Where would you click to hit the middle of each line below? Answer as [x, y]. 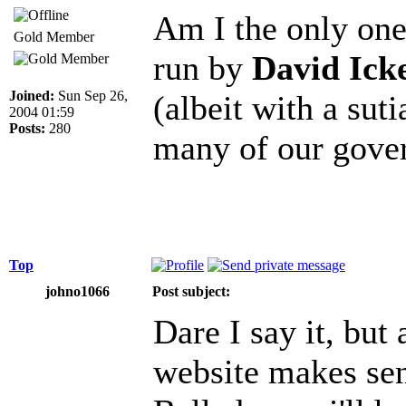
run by [203, 68]
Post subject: [191, 291]
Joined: [32, 95]
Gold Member [54, 36]
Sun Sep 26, [91, 95]
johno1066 [77, 291]
